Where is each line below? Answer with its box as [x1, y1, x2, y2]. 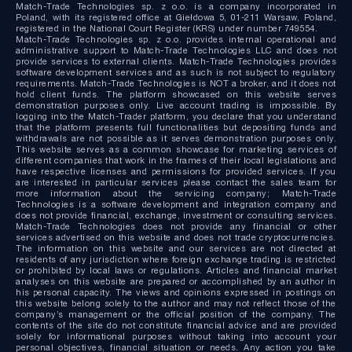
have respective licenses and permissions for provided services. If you [16, 167, 336, 177]
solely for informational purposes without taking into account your [16, 332, 336, 342]
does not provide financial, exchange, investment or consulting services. [16, 211, 336, 221]
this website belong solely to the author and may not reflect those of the [16, 299, 336, 309]
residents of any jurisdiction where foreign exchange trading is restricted [16, 255, 336, 265]
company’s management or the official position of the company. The [16, 310, 336, 320]
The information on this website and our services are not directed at [16, 244, 336, 254]
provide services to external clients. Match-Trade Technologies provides [16, 57, 336, 67]
